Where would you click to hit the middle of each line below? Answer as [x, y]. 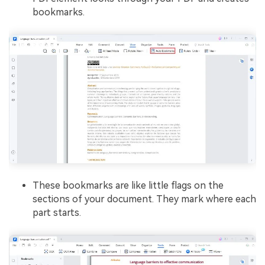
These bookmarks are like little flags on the [128, 186]
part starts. [57, 213]
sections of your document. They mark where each [144, 199]
